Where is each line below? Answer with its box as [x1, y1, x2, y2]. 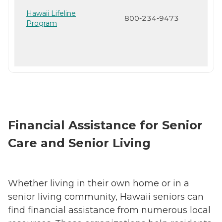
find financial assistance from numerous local [8, 204, 211, 216]
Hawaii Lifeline [26, 8, 76, 18]
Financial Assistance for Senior [8, 117, 203, 132]
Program [26, 18, 57, 28]
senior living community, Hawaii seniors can [8, 191, 204, 202]
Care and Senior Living [8, 135, 151, 150]
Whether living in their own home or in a [8, 177, 189, 189]
